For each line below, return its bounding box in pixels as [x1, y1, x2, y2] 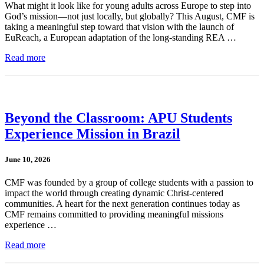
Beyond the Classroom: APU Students [5, 110, 232, 126]
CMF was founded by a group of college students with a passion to [5, 177, 253, 187]
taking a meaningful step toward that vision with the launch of [5, 21, 234, 32]
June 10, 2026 [5, 154, 51, 164]
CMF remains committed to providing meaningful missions [5, 209, 223, 219]
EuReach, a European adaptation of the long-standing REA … [5, 32, 236, 42]
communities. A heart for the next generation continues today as [5, 199, 240, 209]
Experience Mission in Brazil [5, 126, 180, 141]
